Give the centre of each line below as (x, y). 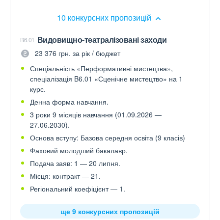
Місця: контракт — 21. (65, 176)
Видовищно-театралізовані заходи (102, 40)
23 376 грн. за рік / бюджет (78, 53)
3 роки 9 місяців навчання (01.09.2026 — (96, 114)
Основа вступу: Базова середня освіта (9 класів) (108, 137)
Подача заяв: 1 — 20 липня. (75, 163)
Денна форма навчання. (69, 102)
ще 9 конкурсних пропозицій (110, 211)
